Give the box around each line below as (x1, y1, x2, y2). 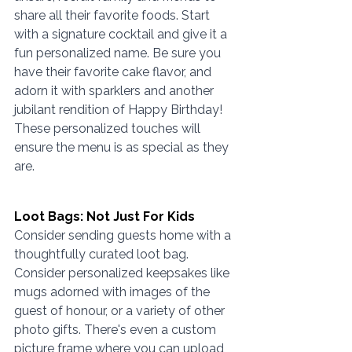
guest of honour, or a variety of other (14, 303, 228, 319)
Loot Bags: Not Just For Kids (14, 209, 195, 225)
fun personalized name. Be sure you (14, 46, 224, 61)
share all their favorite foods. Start (14, 8, 213, 24)
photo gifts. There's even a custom (14, 322, 219, 338)
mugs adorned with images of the (14, 284, 213, 300)
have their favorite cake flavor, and (14, 64, 214, 80)
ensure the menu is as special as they (14, 140, 232, 156)
